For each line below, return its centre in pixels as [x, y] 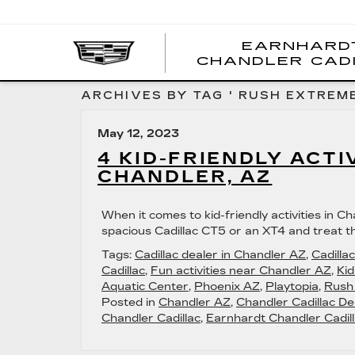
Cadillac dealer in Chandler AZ [220, 255]
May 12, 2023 [138, 134]
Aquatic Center [145, 286]
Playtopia [292, 286]
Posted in [130, 302]
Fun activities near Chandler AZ [241, 271]
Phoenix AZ [227, 286]
